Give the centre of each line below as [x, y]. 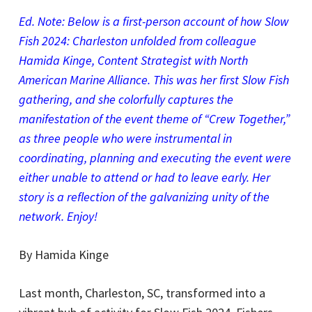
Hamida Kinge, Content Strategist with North [133, 60]
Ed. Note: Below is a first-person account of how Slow [154, 21]
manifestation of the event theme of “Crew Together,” [154, 119]
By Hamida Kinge [63, 255]
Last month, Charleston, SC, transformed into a [142, 293]
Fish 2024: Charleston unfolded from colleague [137, 41]
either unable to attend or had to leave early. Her [144, 177]
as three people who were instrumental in [125, 138]
